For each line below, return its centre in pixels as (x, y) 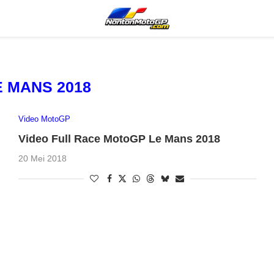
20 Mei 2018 (42, 158)
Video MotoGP (44, 119)
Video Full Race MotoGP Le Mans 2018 (119, 139)
